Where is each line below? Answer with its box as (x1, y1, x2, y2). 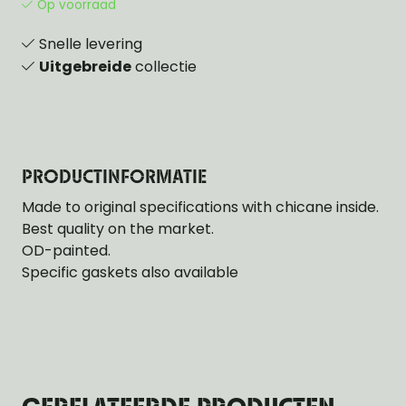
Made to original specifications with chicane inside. (22, 197, 379, 217)
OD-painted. (22, 240, 111, 261)
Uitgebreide (39, 56, 131, 77)
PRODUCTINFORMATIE (22, 169, 207, 188)
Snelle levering (39, 34, 142, 54)
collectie (131, 56, 197, 77)
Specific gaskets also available (22, 262, 238, 283)
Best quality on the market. (22, 218, 214, 239)
